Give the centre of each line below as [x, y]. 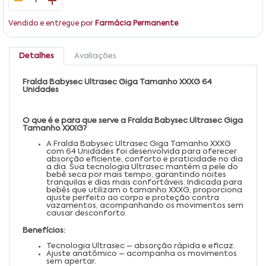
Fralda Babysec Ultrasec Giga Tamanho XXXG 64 [117, 82]
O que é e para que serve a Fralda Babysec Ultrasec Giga [133, 121]
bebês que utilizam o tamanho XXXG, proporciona [144, 190]
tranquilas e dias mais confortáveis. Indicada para [144, 182]
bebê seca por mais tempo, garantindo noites [136, 175]
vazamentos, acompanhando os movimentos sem [145, 205]
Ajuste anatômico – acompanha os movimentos [142, 254]
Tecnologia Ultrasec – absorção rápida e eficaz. [141, 246]
